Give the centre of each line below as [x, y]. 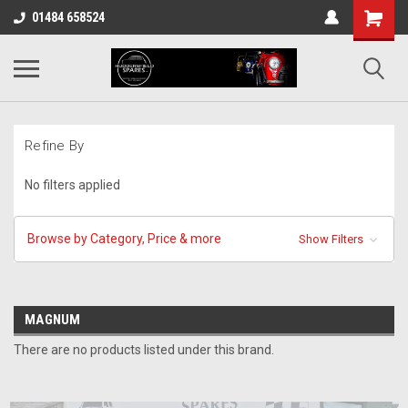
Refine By [55, 146]
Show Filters [332, 239]
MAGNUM [53, 319]
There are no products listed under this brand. [144, 349]
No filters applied [72, 184]
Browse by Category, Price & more [124, 238]
